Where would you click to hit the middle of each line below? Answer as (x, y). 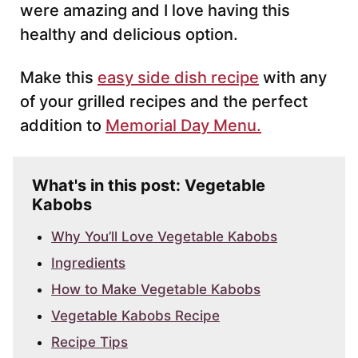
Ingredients (88, 263)
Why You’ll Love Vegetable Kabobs (164, 236)
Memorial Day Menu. (183, 125)
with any (293, 77)
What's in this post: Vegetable (149, 185)
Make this (59, 77)
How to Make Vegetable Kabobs (156, 289)
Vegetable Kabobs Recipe (135, 315)
